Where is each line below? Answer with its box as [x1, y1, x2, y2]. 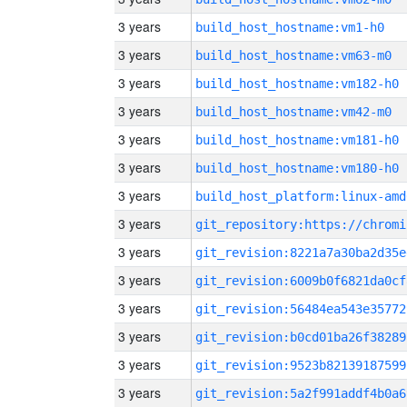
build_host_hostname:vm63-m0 [195, 48, 392, 63]
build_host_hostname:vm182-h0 [195, 76, 399, 91]
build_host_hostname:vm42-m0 [195, 104, 392, 119]
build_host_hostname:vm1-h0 [195, 20, 384, 35]
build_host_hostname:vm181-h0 [195, 133, 399, 147]
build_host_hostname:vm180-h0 [195, 161, 399, 175]
